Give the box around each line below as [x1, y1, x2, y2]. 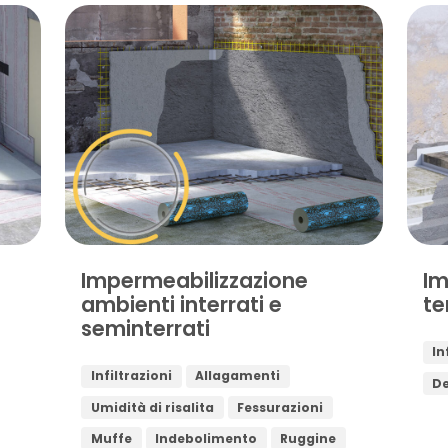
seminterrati [81, 313, 211, 343]
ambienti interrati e [81, 289, 283, 319]
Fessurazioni [237, 398, 324, 416]
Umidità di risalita [90, 398, 214, 416]
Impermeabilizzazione [81, 265, 309, 295]
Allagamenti [195, 367, 281, 385]
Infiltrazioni [90, 367, 172, 385]
